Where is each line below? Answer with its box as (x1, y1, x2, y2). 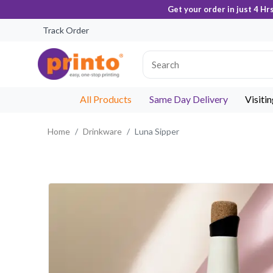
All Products (79, 93, 132, 105)
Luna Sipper (135, 126, 179, 136)
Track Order (43, 25, 89, 35)
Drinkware (83, 126, 122, 136)
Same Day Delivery (149, 93, 228, 105)
